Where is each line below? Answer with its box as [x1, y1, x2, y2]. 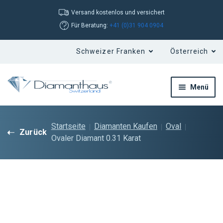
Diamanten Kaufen [94, 121, 157, 131]
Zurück [19, 127, 47, 137]
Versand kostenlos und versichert [71, 9, 165, 16]
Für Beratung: [71, 22, 110, 29]
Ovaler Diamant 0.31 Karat [51, 133, 141, 143]
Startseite [51, 121, 86, 131]
